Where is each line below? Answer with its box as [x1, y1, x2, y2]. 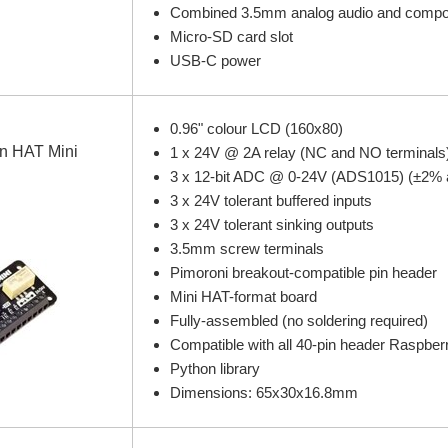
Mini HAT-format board [169, 288, 317, 306]
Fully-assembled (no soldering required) [169, 312, 428, 330]
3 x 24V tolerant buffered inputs [169, 192, 372, 210]
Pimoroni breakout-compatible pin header [169, 264, 437, 282]
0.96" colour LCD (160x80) [169, 120, 343, 138]
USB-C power [169, 52, 261, 70]
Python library [169, 360, 260, 378]
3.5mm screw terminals [169, 240, 324, 258]
